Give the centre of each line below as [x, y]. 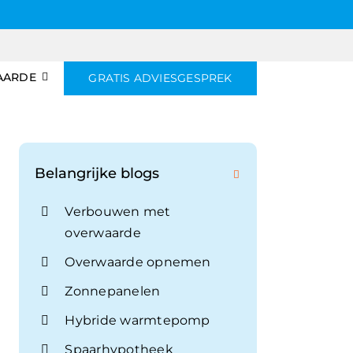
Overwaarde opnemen [138, 262]
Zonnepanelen [113, 291]
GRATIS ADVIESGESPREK [160, 78]
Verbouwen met [118, 211]
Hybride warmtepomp [137, 320]
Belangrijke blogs [97, 173]
